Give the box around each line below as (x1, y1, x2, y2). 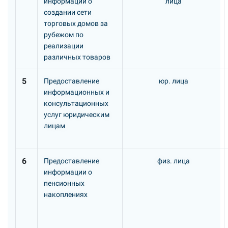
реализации (44, 42, 83, 50)
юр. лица (158, 77, 188, 85)
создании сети (44, 8, 92, 16)
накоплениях (44, 190, 88, 198)
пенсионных (44, 179, 84, 187)
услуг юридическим (44, 110, 109, 119)
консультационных (44, 99, 108, 107)
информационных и (44, 88, 109, 96)
